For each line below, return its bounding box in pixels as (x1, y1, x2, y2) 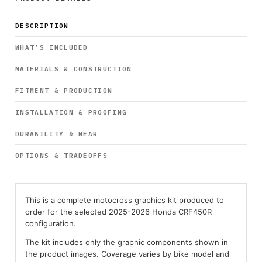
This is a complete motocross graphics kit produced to (25, 195, 224, 205)
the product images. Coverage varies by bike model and (25, 249, 229, 258)
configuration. (25, 219, 76, 228)
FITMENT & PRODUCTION (15, 87, 113, 95)
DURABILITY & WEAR (15, 130, 98, 138)
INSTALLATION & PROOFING (15, 108, 127, 116)
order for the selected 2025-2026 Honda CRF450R (25, 207, 212, 216)
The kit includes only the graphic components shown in (25, 237, 228, 247)
